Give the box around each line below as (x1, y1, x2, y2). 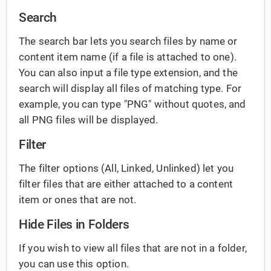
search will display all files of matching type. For (19, 82, 242, 95)
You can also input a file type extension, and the (19, 67, 238, 79)
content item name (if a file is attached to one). (19, 51, 237, 64)
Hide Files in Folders (19, 217, 129, 232)
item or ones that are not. (19, 193, 137, 206)
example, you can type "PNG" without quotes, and (19, 98, 246, 111)
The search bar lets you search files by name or (19, 35, 238, 48)
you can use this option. (19, 257, 129, 270)
